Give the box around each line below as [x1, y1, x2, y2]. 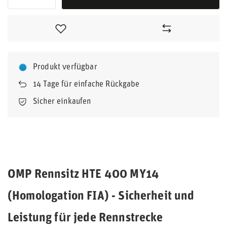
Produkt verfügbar [33, 63, 97, 71]
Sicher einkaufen [33, 98, 91, 106]
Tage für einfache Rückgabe [41, 81, 140, 89]
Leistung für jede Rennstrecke [8, 212, 163, 224]
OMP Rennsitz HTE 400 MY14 [8, 169, 160, 181]
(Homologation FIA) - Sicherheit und [8, 191, 195, 203]
